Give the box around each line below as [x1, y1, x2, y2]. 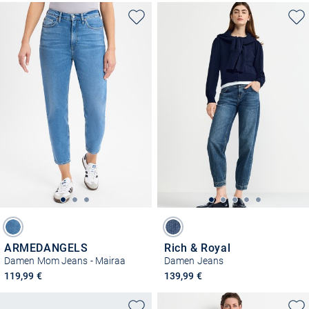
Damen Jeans [164, 255, 224, 266]
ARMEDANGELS [4, 241, 88, 255]
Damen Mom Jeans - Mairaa [4, 255, 126, 266]
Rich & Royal [164, 241, 231, 255]
